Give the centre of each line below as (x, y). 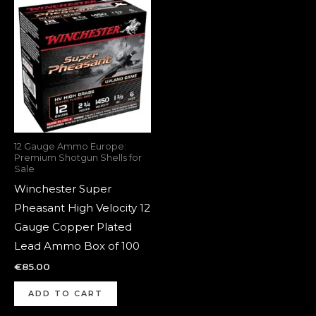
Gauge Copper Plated (73, 227)
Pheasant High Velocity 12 (82, 208)
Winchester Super (63, 189)
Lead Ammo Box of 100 (77, 246)
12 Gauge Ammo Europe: (70, 146)
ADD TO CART (66, 293)
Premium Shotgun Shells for (78, 157)
